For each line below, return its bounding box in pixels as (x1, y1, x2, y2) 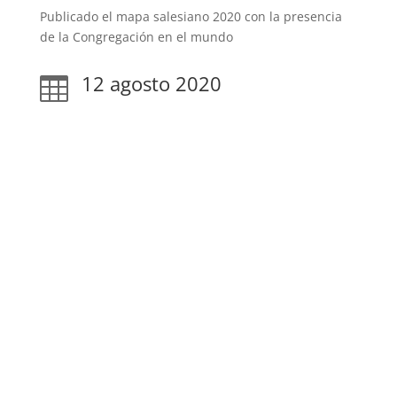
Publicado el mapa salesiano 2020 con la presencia (39, 7, 342, 25)
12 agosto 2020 (81, 69, 222, 97)
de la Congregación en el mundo (39, 27, 233, 45)
